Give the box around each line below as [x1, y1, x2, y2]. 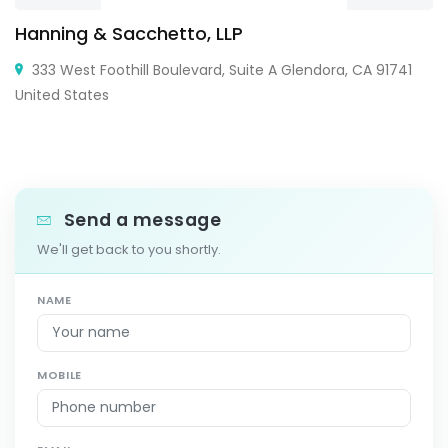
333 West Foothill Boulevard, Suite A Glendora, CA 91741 [28, 59, 412, 80]
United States [15, 84, 109, 105]
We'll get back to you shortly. [37, 239, 221, 259]
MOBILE [37, 366, 82, 383]
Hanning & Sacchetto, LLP [15, 20, 243, 46]
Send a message [59, 207, 222, 232]
